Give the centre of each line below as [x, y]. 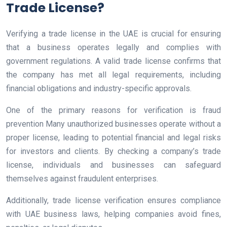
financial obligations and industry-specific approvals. [99, 89]
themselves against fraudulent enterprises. [82, 179]
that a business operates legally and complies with [113, 48]
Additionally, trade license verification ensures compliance [113, 201]
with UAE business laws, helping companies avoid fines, [113, 214]
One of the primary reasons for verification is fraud [113, 110]
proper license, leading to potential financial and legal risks [113, 138]
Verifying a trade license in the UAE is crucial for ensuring [113, 34]
